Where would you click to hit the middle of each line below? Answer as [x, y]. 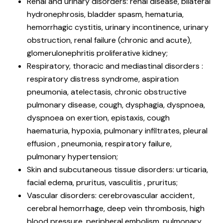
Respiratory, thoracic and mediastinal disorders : [115, 66]
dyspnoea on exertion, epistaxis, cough [98, 117]
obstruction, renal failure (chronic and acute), [109, 40]
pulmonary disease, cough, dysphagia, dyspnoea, [116, 105]
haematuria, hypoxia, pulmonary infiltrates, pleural [117, 130]
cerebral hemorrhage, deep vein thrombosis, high [116, 208]
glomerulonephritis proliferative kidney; [97, 53]
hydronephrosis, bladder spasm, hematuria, [105, 14]
